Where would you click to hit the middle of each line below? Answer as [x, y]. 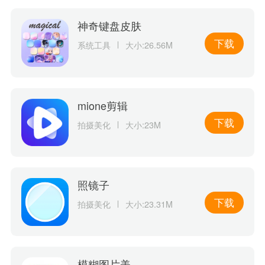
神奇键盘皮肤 [110, 26]
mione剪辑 [103, 105]
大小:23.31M [149, 204]
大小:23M [143, 125]
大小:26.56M [149, 45]
